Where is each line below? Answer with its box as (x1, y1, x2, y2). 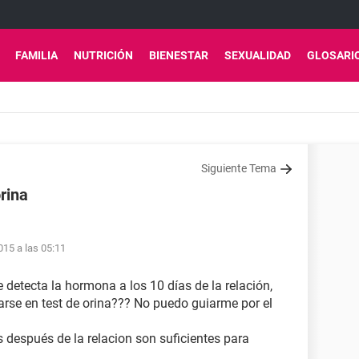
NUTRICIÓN (74, 49, 133, 62)
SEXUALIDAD (224, 49, 291, 62)
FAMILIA (15, 49, 58, 62)
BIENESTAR (149, 49, 208, 62)
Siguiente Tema (201, 162, 276, 175)
